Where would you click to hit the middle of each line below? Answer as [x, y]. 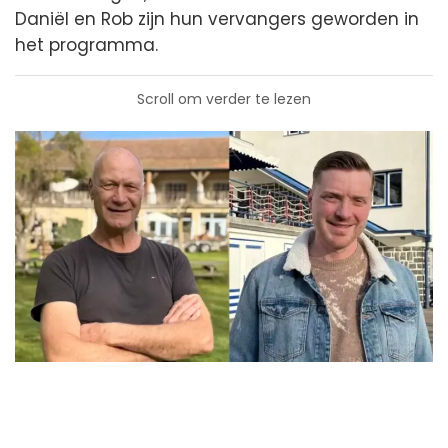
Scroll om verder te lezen [224, 98]
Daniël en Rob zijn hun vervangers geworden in [217, 18]
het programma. [86, 44]
